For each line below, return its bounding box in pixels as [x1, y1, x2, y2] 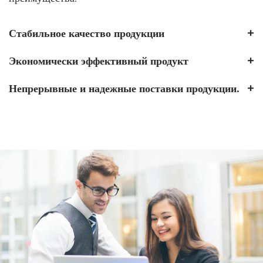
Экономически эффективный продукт [9, 52, 188, 70]
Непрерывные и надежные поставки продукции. [9, 80, 239, 97]
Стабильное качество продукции [9, 25, 164, 42]
